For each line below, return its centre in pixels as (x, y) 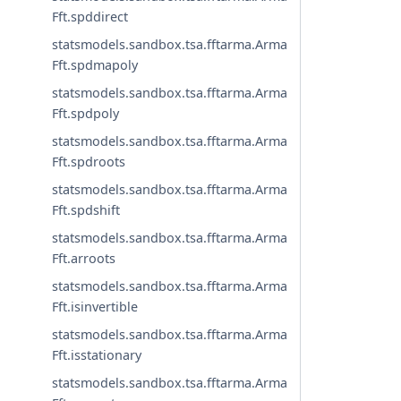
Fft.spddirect (90, 17)
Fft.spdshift (86, 210)
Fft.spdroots (89, 162)
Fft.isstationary (97, 355)
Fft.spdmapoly (95, 65)
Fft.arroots (84, 259)
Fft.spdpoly (86, 114)
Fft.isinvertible (95, 307)
